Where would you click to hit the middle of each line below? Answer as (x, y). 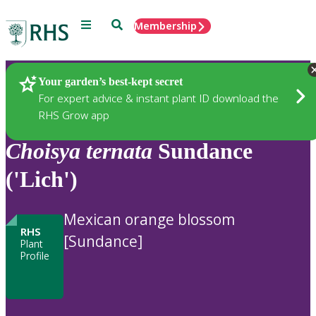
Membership (165, 26)
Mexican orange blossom (149, 219)
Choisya (43, 151)
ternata (119, 151)
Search (127, 24)
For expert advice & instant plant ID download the (158, 98)
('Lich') (42, 180)
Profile (35, 255)
